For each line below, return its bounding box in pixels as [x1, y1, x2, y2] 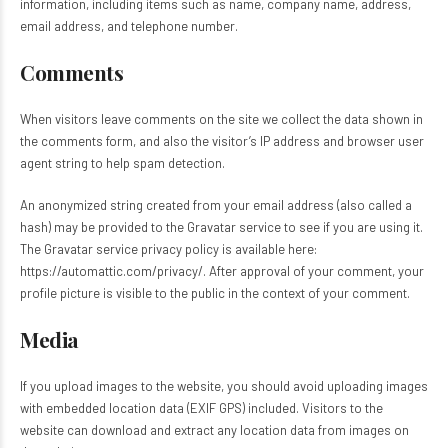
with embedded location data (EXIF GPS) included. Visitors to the [20, 400, 383, 416]
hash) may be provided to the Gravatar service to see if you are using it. [20, 219, 423, 235]
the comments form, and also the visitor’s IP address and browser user [20, 133, 424, 149]
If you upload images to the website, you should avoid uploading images [20, 378, 428, 394]
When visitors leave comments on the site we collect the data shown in [20, 111, 423, 127]
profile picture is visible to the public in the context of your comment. [20, 285, 410, 301]
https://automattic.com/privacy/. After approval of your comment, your [20, 263, 424, 279]
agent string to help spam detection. [20, 155, 225, 171]
